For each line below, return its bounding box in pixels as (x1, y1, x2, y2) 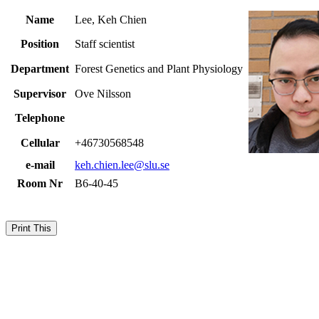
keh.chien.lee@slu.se (75, 159, 169, 171)
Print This (11, 223, 51, 234)
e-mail (25, 159, 55, 171)
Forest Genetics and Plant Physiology (75, 63, 243, 75)
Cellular (20, 137, 60, 149)
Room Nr (17, 177, 63, 189)
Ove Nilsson (75, 88, 131, 100)
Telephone (15, 112, 65, 124)
